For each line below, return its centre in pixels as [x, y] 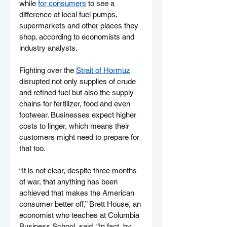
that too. [32, 148]
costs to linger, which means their [75, 126]
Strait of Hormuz [103, 70]
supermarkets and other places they [80, 25]
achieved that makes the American [78, 193]
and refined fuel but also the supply [78, 92]
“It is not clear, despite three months [79, 170]
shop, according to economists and [78, 36]
